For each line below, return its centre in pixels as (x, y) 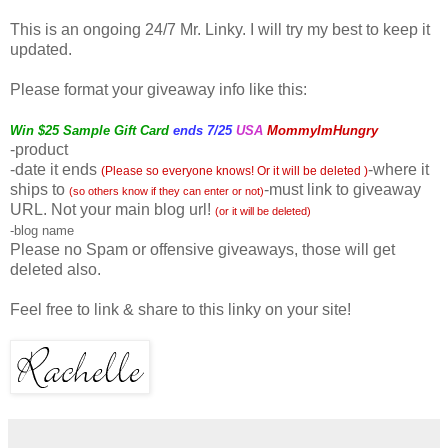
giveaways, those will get (304, 249)
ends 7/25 (202, 130)
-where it (398, 169)
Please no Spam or (80, 249)
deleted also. (55, 269)
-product (39, 149)
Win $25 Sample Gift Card (89, 130)
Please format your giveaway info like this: (158, 89)
